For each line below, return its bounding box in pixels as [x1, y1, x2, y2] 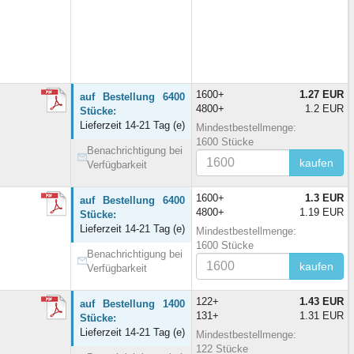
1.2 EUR [305, 103, 344, 115]
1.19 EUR [299, 206, 344, 219]
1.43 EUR [299, 296, 344, 308]
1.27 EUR [299, 88, 344, 101]
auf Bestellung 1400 [80, 298, 185, 311]
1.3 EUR [305, 192, 344, 205]
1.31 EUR [299, 310, 344, 322]
